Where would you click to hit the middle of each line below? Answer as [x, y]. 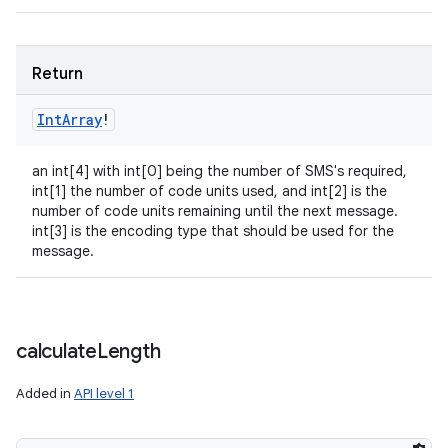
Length [128, 351]
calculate [56, 351]
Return [57, 74]
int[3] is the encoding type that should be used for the [213, 231]
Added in [45, 393]
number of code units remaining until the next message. [215, 211]
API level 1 [104, 393]
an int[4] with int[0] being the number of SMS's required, [219, 171]
